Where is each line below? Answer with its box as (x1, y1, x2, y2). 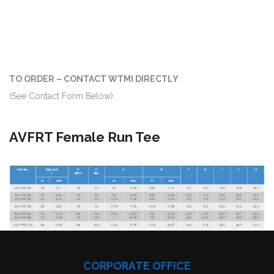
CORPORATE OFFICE (83, 259, 191, 273)
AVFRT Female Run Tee (9, 128, 160, 145)
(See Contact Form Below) (9, 91, 113, 101)
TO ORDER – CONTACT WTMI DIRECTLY (9, 73, 179, 84)
